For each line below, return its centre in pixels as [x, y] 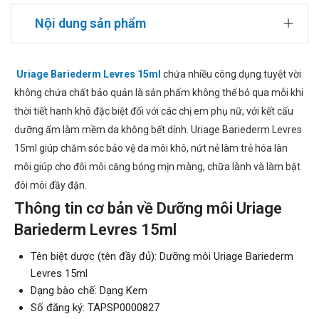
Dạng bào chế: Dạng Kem [89, 291]
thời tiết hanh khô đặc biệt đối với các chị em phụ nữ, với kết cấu [154, 111]
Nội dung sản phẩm [90, 23]
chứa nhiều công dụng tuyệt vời [231, 74]
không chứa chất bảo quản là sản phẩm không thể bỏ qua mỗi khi [159, 93]
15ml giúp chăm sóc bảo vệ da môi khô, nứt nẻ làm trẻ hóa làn [151, 148]
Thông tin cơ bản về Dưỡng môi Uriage [148, 209]
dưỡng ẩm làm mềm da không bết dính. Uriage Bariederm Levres [158, 130]
